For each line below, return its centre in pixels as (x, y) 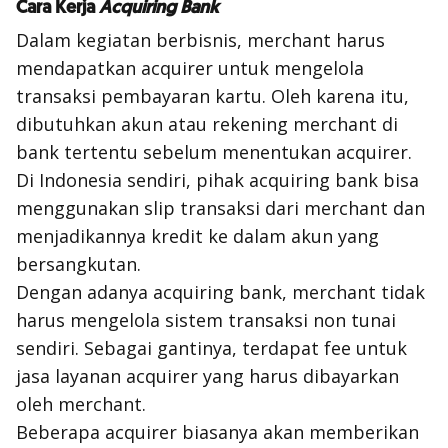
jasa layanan (71, 376)
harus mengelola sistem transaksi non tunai (206, 320)
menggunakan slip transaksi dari (160, 208)
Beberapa (60, 432)
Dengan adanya (84, 292)
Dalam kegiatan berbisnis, (131, 40)
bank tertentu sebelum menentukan (176, 152)
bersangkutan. (78, 264)
